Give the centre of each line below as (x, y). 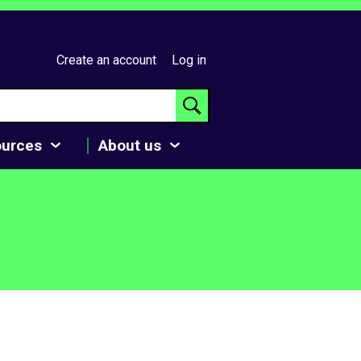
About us (130, 145)
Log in (189, 60)
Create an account (106, 60)
